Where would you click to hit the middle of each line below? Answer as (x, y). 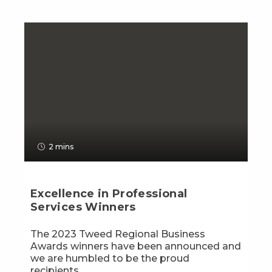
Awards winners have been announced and (136, 246)
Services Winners (83, 207)
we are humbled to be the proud (110, 259)
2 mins (61, 147)
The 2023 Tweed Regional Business (118, 234)
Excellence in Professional (109, 194)
